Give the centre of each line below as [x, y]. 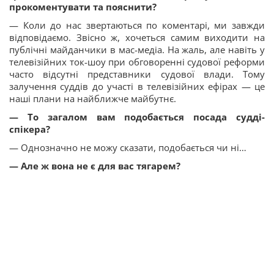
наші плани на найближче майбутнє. [93, 99]
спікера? [30, 129]
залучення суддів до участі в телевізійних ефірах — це [137, 87]
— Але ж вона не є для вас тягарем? [95, 166]
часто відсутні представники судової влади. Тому [137, 74]
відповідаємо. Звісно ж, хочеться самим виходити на [137, 38]
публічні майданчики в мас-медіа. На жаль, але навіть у [137, 50]
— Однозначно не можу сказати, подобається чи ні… [128, 148]
